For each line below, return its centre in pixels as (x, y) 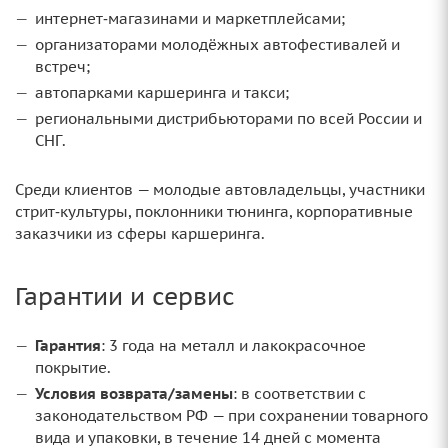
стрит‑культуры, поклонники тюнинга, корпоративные (214, 212)
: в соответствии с (299, 394)
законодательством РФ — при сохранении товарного (231, 416)
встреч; (62, 67)
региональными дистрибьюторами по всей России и (228, 119)
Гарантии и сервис (125, 297)
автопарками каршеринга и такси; (162, 93)
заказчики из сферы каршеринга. (140, 234)
